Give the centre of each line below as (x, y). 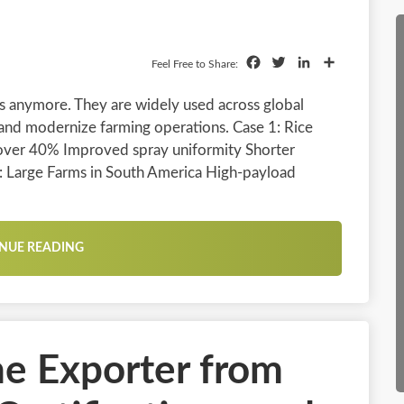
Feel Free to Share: (196, 64)
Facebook (292, 62)
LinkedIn (339, 62)
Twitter (310, 62)
